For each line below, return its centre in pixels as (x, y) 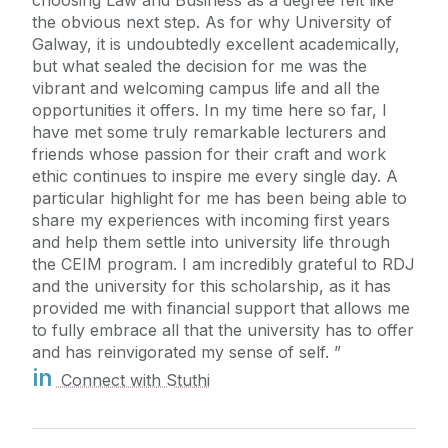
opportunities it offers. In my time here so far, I (209, 109)
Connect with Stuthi (133, 379)
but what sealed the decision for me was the (199, 65)
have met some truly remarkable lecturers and (209, 131)
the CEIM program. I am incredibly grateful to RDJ (223, 263)
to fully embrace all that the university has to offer (223, 329)
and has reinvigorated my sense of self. (183, 351)
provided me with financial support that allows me (221, 307)
